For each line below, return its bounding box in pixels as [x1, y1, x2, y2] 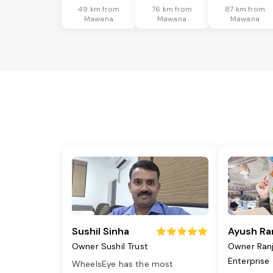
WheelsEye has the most [72, 258, 174, 270]
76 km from [152, 4, 192, 15]
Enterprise [228, 255, 270, 267]
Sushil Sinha [72, 225, 129, 238]
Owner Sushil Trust [72, 241, 148, 252]
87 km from [225, 4, 265, 15]
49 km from [78, 4, 119, 15]
